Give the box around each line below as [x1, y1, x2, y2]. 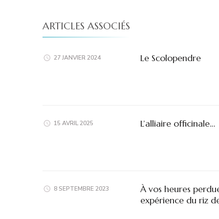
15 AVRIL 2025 [54, 119, 93, 127]
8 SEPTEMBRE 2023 [54, 184, 109, 193]
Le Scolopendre [140, 52, 201, 64]
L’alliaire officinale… [140, 118, 215, 129]
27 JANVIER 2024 [54, 53, 101, 62]
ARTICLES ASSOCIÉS [43, 20, 130, 32]
